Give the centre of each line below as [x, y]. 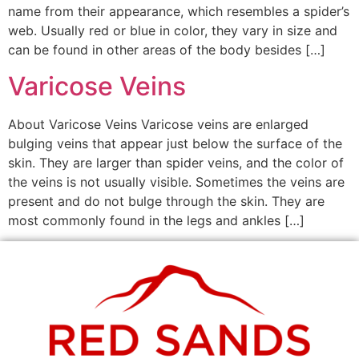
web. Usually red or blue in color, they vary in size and [173, 31]
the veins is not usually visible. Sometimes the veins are [176, 182]
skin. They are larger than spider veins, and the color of [176, 162]
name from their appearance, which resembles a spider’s [179, 12]
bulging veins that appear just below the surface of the [175, 143]
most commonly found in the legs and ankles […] [156, 220]
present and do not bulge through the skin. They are [166, 201]
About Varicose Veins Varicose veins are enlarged [158, 124]
